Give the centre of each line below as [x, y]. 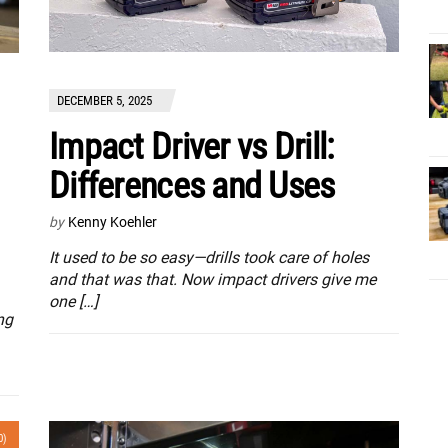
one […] [73, 302]
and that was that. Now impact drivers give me [212, 280]
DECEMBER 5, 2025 [104, 101]
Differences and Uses [192, 186]
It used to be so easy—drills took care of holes [209, 258]
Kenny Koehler [112, 222]
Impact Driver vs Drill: [191, 147]
